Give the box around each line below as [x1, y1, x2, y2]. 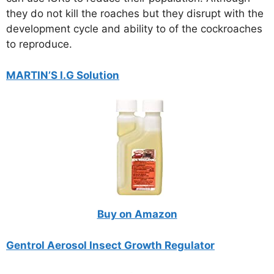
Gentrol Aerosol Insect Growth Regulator [6, 239, 215, 251]
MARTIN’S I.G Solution [6, 68, 119, 81]
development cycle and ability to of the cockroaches [6, 23, 262, 35]
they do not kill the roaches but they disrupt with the [6, 7, 264, 20]
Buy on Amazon [97, 208, 177, 221]
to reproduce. [6, 38, 72, 51]
